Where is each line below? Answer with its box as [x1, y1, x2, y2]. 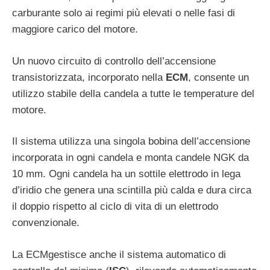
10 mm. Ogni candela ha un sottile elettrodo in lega [12, 168, 240, 180]
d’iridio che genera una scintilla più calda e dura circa [12, 184, 251, 196]
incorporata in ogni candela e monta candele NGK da [12, 152, 249, 164]
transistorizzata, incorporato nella [12, 71, 166, 83]
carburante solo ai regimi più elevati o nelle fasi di [12, 7, 235, 19]
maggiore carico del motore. [12, 24, 138, 36]
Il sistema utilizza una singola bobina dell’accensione [12, 136, 250, 148]
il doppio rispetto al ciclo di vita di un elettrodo [12, 201, 218, 213]
